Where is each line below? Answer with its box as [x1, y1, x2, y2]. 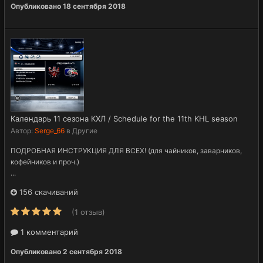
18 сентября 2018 [63, 1, 126, 11]
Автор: [11, 126, 35, 135]
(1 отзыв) [72, 207, 105, 217]
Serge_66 [35, 126, 65, 135]
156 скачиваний [17, 187, 78, 197]
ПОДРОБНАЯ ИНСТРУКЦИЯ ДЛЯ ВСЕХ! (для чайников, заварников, [11, 146, 242, 155]
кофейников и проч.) [11, 157, 79, 166]
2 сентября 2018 [63, 247, 122, 256]
